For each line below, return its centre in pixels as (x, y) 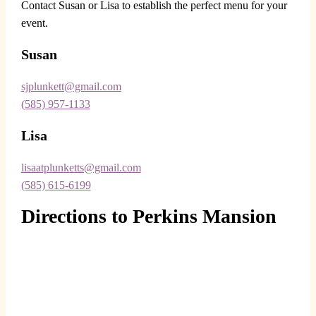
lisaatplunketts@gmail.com (81, 168)
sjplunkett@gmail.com (71, 87)
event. (34, 23)
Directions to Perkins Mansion (148, 216)
